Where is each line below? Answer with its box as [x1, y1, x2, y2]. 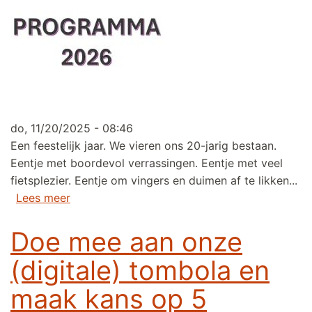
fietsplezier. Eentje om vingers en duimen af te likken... [10, 173, 297, 188]
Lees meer [16, 191, 70, 205]
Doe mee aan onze [10, 226, 242, 258]
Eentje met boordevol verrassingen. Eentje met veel [10, 156, 283, 171]
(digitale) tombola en [10, 254, 270, 287]
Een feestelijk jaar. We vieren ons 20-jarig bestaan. [10, 139, 276, 153]
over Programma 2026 [70, 190, 189, 205]
